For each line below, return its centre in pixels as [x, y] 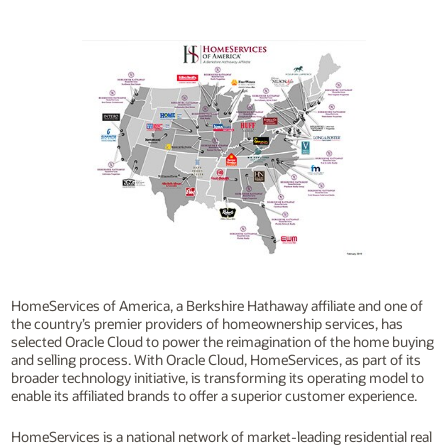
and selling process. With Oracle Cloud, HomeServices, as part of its [215, 360]
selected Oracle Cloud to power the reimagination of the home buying [222, 342]
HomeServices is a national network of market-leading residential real [221, 436]
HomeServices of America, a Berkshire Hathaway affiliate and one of [216, 306]
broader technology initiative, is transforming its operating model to [217, 378]
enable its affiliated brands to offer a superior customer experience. [213, 396]
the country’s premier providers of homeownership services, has [206, 324]
